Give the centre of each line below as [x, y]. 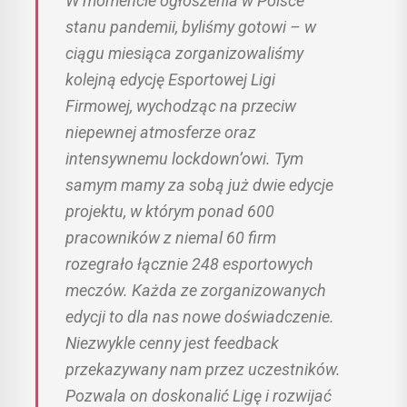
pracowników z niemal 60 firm [171, 238]
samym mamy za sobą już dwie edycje [199, 185]
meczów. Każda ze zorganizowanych [196, 291]
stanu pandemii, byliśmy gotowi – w [191, 27]
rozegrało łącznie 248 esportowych [189, 264]
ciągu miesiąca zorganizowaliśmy [184, 54]
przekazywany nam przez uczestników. [203, 370]
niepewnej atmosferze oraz [161, 133]
